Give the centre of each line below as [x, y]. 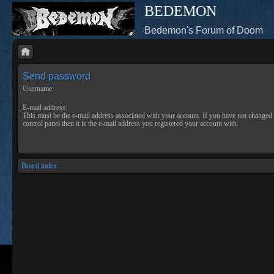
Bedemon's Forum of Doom [204, 30]
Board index [39, 166]
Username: [38, 89]
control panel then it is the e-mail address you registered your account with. [131, 124]
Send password [57, 76]
